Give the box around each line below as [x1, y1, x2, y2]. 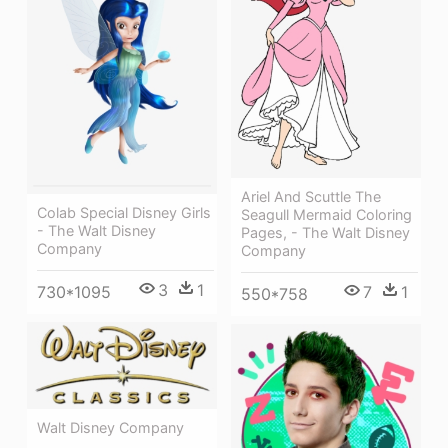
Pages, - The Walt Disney [241, 223, 410, 241]
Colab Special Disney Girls [37, 203, 211, 221]
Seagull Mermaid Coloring [241, 205, 412, 223]
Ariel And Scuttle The [241, 187, 381, 205]
